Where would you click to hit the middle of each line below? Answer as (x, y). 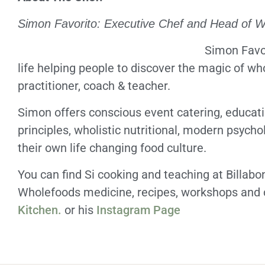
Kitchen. (40, 210)
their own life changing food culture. (112, 148)
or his (79, 210)
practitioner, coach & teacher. (94, 86)
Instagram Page (138, 210)
